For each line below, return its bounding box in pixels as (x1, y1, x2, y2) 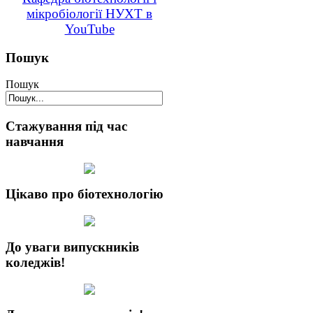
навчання (6, 134, 64, 149)
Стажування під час (6, 119, 127, 133)
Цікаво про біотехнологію (6, 187, 163, 202)
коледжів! (6, 254, 65, 270)
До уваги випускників (6, 239, 139, 254)
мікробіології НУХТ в (27, 6, 152, 21)
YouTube (64, 21, 115, 36)
